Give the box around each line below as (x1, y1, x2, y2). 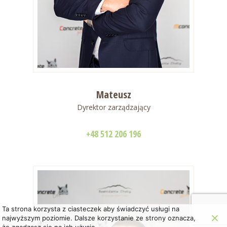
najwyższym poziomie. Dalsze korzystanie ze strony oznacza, (2, 214, 196, 222)
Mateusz (96, 88, 131, 102)
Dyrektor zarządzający (77, 102, 150, 112)
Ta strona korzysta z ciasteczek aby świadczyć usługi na (2, 205, 180, 213)
